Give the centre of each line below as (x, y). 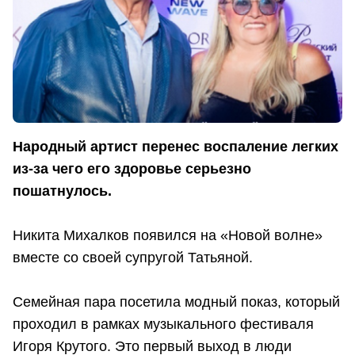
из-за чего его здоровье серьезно (132, 168)
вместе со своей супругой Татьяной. (133, 257)
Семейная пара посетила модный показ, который (176, 302)
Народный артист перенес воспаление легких (176, 146)
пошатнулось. (62, 191)
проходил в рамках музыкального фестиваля (163, 324)
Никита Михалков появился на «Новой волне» (168, 235)
